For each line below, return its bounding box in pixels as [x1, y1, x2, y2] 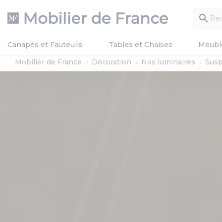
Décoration [92, 57, 131, 66]
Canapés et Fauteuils [7, 40, 83, 49]
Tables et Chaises [109, 40, 172, 49]
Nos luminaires [141, 57, 195, 66]
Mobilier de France [15, 57, 82, 66]
